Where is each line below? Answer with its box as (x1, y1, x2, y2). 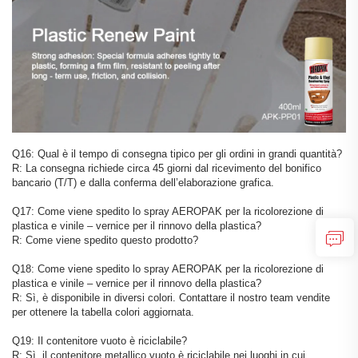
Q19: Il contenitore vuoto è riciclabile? (12, 335, 187, 348)
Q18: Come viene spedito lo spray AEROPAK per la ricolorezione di (12, 263, 324, 276)
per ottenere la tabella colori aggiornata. (12, 306, 194, 319)
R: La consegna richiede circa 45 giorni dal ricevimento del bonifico (12, 162, 321, 175)
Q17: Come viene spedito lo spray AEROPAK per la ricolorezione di (12, 205, 324, 218)
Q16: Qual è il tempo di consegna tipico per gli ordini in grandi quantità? (12, 148, 342, 161)
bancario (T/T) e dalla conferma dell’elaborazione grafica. (12, 177, 274, 189)
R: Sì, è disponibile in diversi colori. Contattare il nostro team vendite (12, 292, 330, 304)
